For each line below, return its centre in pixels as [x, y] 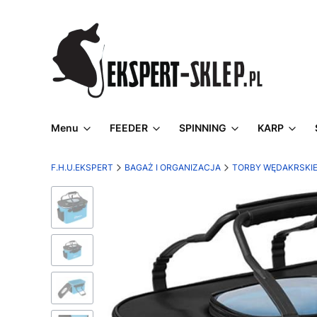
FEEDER [129, 128]
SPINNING [203, 128]
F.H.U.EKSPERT [82, 167]
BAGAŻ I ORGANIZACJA [173, 167]
